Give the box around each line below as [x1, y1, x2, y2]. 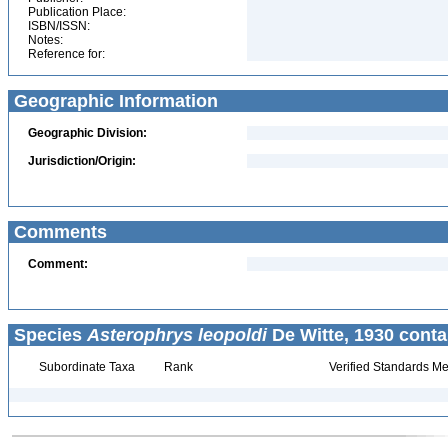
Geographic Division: [28, 126, 147, 140]
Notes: [28, 33, 63, 47]
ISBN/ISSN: [28, 19, 90, 33]
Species [9, 325, 87, 345]
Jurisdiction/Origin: [28, 154, 136, 168]
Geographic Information [9, 91, 218, 111]
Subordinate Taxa [35, 360, 135, 374]
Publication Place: [28, 5, 126, 19]
